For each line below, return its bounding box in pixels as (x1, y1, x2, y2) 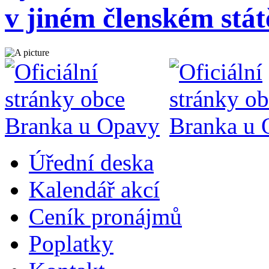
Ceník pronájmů (29, 203, 182, 229)
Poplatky (29, 230, 113, 256)
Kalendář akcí (29, 176, 160, 202)
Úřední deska (29, 149, 154, 175)
